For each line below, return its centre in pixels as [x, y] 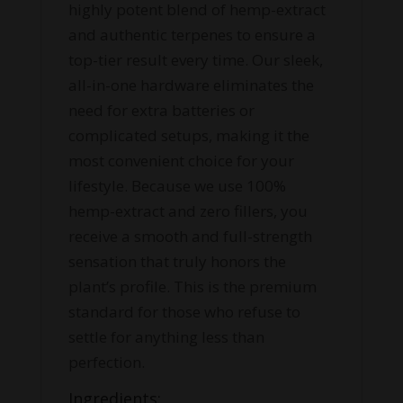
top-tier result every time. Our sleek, [195, 60]
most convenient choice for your [181, 161]
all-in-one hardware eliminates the [191, 85]
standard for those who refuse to [184, 312]
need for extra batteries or [161, 111]
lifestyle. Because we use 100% [177, 186]
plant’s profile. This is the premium [192, 287]
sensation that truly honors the [177, 262]
